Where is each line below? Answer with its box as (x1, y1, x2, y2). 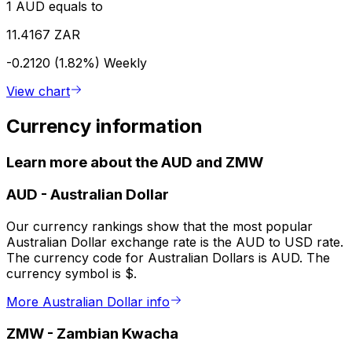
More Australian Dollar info (6, 294, 170, 310)
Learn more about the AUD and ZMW (6, 152, 263, 171)
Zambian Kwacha (57, 324, 178, 343)
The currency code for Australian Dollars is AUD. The (6, 250, 330, 266)
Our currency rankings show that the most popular (6, 218, 313, 235)
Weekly (104, 54, 147, 71)
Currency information (6, 114, 203, 137)
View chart (6, 82, 70, 99)
